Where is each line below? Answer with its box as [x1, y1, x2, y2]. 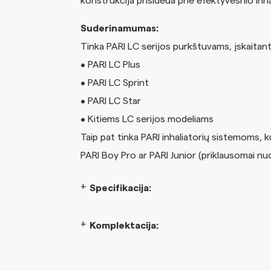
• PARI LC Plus [80, 59, 140, 70]
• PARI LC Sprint [80, 77, 149, 88]
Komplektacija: [89, 220, 158, 230]
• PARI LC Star [80, 96, 141, 106]
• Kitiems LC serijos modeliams [80, 114, 214, 124]
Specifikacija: [89, 183, 151, 193]
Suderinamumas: [80, 23, 158, 33]
